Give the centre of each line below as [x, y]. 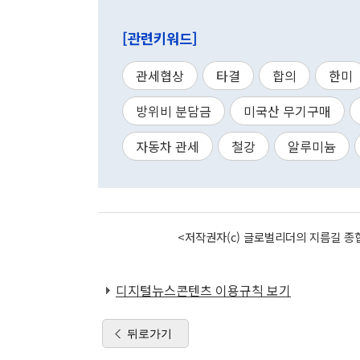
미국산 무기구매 [287, 111]
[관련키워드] [160, 38]
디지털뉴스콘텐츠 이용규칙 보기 [203, 290]
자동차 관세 [168, 146]
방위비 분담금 [174, 111]
